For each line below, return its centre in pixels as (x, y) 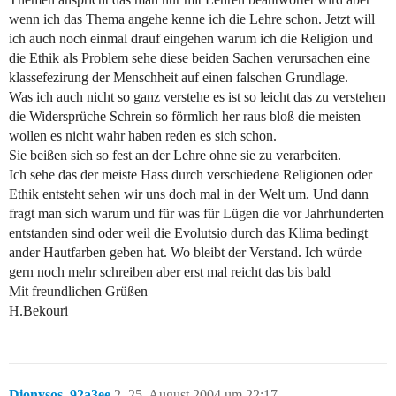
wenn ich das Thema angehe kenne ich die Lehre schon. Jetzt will (192, 19)
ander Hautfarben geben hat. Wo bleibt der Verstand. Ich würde (185, 253)
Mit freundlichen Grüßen (78, 292)
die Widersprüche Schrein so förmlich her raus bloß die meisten (185, 117)
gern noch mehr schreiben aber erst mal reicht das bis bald (170, 272)
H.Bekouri (38, 311)
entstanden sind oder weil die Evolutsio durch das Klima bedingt (188, 233)
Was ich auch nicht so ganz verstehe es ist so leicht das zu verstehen (197, 97)
